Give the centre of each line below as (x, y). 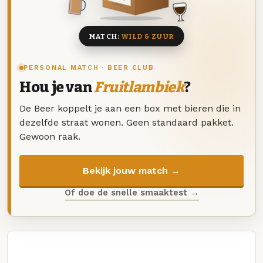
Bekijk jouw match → (131, 170)
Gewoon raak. (50, 136)
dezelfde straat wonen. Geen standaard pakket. (127, 122)
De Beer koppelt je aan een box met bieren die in (130, 108)
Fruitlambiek (139, 88)
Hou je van (57, 88)
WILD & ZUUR (148, 36)
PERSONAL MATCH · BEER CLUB (89, 68)
